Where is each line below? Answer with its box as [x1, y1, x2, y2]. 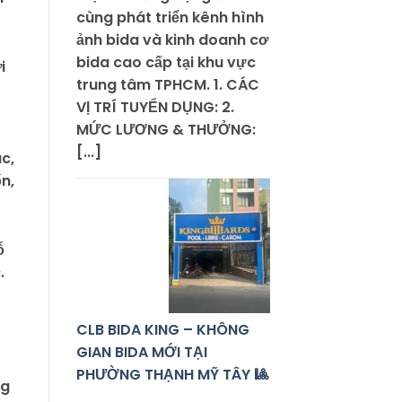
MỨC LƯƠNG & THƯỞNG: [75, 119, 256, 141]
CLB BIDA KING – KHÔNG [75, 319, 249, 341]
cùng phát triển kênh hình [75, 7, 264, 29]
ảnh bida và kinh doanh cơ [75, 30, 268, 51]
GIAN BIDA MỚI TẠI [75, 342, 207, 363]
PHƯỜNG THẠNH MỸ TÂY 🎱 [75, 364, 268, 386]
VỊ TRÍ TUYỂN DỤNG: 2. [75, 97, 234, 118]
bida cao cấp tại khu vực [75, 52, 256, 74]
